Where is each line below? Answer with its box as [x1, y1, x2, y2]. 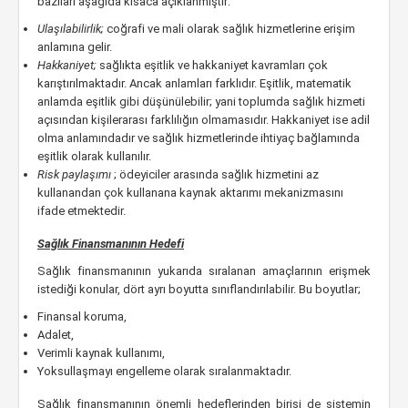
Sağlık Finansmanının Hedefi [37, 237, 184, 250]
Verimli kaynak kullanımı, [37, 346, 165, 360]
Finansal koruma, [37, 310, 127, 323]
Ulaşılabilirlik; [37, 22, 107, 36]
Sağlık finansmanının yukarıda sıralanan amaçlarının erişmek [37, 264, 371, 278]
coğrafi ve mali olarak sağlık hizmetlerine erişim [107, 22, 355, 36]
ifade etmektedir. [37, 204, 126, 218]
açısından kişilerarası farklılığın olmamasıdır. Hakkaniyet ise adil [37, 113, 370, 127]
